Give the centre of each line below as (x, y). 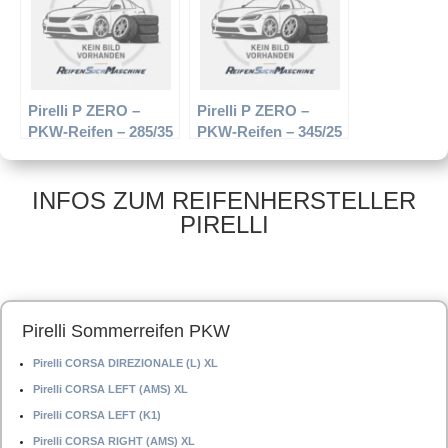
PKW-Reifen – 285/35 (100, 131)
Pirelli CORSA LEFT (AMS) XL (110, 389)
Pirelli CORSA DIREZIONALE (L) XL (125, 363)
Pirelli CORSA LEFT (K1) (97, 415)
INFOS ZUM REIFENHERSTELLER (224, 200)
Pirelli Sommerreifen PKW (126, 331)
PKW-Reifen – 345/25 (269, 131)
